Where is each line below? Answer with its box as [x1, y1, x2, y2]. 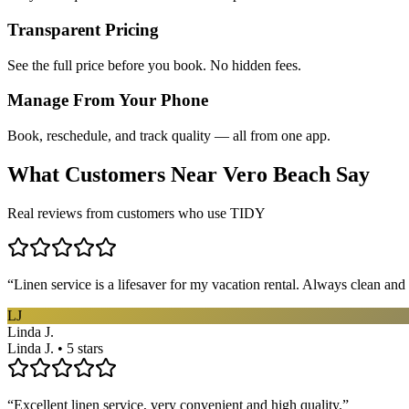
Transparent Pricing [7, 19, 159, 39]
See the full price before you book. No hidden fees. [7, 57, 301, 73]
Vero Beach [223, 163, 330, 187]
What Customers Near [7, 163, 223, 187]
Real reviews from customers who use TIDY [7, 204, 266, 221]
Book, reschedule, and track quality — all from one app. [7, 128, 330, 144]
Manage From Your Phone [7, 90, 208, 110]
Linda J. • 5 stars [7, 340, 103, 356]
